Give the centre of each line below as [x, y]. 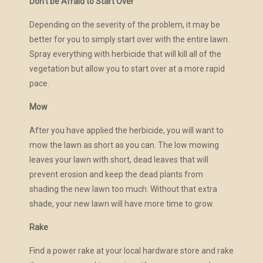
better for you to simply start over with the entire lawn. [129, 40]
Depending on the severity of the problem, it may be [124, 25]
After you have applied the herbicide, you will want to [126, 131]
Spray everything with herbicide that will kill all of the [125, 54]
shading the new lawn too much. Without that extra [123, 189]
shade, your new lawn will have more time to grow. [122, 204]
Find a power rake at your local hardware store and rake [131, 251]
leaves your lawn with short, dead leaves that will [119, 160]
